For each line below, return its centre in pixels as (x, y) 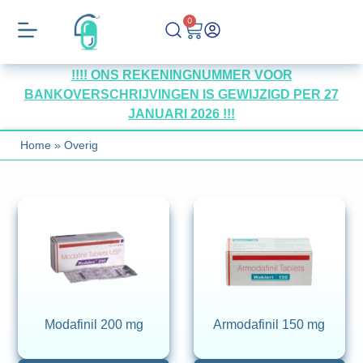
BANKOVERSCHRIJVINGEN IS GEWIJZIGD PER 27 (181, 94)
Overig (81, 145)
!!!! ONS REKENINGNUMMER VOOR (181, 75)
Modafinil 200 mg (94, 325)
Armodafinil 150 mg (269, 325)
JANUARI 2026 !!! (181, 114)
